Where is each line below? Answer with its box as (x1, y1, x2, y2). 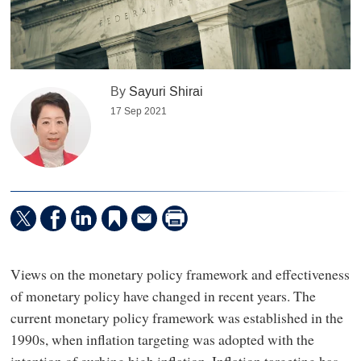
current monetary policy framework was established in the (10, 307, 343, 327)
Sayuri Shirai (129, 83, 204, 101)
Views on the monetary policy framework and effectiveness (10, 263, 350, 284)
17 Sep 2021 (110, 105, 168, 118)
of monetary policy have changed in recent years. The (10, 285, 316, 305)
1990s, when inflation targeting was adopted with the (10, 329, 314, 349)
